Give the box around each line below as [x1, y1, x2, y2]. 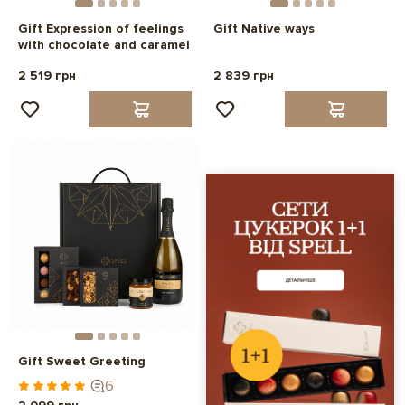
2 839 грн [213, 68, 274, 84]
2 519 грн [18, 68, 76, 84]
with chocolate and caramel [18, 37, 190, 53]
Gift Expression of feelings [18, 21, 184, 37]
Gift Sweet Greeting [18, 353, 146, 370]
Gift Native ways [213, 21, 315, 37]
